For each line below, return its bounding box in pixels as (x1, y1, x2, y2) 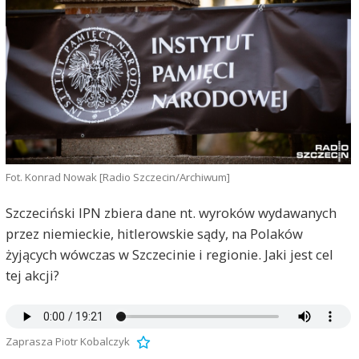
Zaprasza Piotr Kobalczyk (5, 333, 130, 349)
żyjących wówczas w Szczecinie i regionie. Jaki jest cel (5, 245, 333, 264)
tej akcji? (5, 266, 59, 284)
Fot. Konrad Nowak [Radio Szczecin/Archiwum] (5, 169, 230, 184)
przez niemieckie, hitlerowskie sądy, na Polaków (5, 224, 303, 243)
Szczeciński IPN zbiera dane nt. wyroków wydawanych (5, 204, 337, 222)
